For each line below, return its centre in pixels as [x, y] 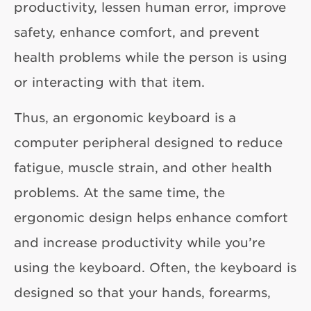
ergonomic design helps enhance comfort [151, 217]
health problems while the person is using [151, 57]
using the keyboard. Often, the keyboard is [155, 267]
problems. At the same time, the [119, 192]
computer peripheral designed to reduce [148, 142]
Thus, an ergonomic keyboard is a [125, 117]
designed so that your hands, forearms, [142, 292]
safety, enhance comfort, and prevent [137, 32]
